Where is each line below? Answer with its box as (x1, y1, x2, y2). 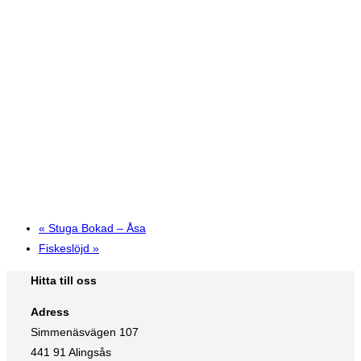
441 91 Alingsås (31, 346, 111, 359)
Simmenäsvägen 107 (31, 326, 139, 338)
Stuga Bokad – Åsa (45, 222, 146, 235)
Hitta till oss (31, 273, 97, 287)
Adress (31, 305, 69, 318)
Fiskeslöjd (39, 242, 93, 255)
